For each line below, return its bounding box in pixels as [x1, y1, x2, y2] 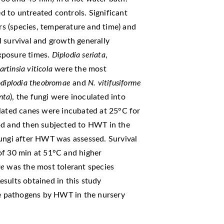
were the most [52, 64, 106, 73]
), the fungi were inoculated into [10, 92, 125, 101]
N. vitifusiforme [88, 78, 141, 87]
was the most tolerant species [4, 162, 114, 171]
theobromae [29, 78, 71, 87]
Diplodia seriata [51, 50, 105, 59]
